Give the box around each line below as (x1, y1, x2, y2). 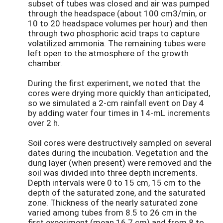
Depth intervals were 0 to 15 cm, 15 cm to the (28, 177, 201, 189)
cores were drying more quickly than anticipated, (28, 87, 210, 99)
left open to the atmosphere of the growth (28, 47, 189, 59)
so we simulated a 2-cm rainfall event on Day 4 (28, 97, 204, 109)
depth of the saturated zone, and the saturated (28, 187, 206, 199)
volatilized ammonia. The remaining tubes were (28, 37, 206, 49)
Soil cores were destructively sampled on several (28, 137, 212, 149)
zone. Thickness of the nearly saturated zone (28, 197, 198, 209)
